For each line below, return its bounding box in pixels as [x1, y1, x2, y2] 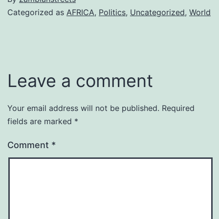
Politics [99, 7, 126, 18]
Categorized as [7, 7, 66, 18]
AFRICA [66, 7, 94, 18]
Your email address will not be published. [7, 103, 159, 113]
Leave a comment [7, 70, 153, 92]
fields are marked [7, 116, 74, 127]
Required [162, 103, 195, 113]
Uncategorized [130, 7, 185, 18]
